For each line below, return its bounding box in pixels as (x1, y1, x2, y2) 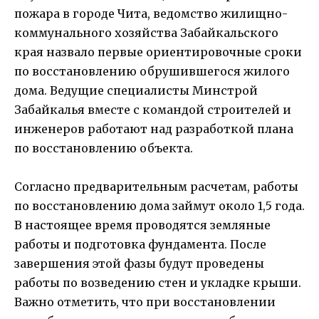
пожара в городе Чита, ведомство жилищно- (14, 6, 288, 21)
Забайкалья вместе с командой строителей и (14, 103, 291, 117)
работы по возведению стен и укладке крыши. (14, 276, 301, 291)
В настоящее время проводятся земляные (14, 218, 271, 233)
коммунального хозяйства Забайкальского (14, 26, 278, 41)
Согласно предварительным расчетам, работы (14, 179, 298, 194)
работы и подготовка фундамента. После (14, 237, 266, 252)
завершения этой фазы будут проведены (14, 256, 264, 271)
